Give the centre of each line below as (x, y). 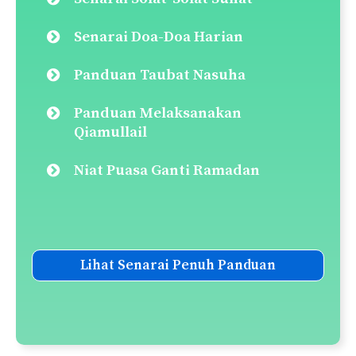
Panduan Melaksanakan (158, 113)
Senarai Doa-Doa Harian (159, 37)
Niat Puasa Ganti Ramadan (167, 170)
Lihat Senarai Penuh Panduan (178, 265)
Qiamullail (110, 132)
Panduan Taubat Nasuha (160, 75)
